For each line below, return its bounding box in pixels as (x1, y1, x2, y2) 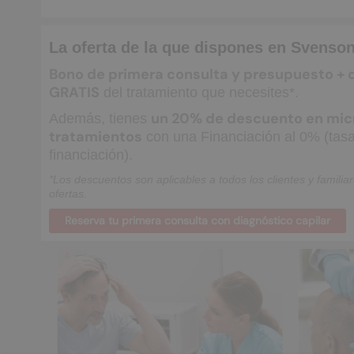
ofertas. (49, 187, 90, 200)
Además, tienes (49, 111, 151, 126)
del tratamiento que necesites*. (100, 85, 299, 100)
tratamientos (49, 127, 142, 146)
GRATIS (49, 83, 100, 102)
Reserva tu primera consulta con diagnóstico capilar (65, 213, 330, 228)
